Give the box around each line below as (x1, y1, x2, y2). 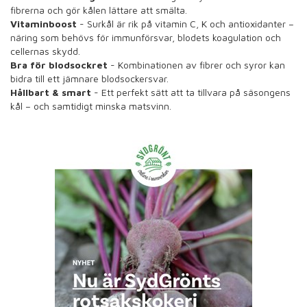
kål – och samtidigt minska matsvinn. (10, 100, 171, 112)
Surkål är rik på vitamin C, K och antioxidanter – (87, 18, 294, 30)
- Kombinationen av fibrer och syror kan (108, 59, 285, 71)
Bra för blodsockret (10, 59, 108, 71)
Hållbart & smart (10, 86, 91, 99)
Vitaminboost (10, 18, 79, 30)
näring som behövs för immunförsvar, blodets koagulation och (10, 32, 281, 44)
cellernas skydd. (10, 45, 80, 58)
